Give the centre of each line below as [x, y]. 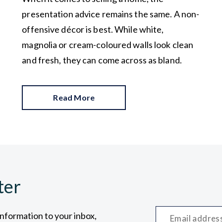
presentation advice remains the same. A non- [111, 14]
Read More [74, 97]
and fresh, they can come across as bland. [102, 60]
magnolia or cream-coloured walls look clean [108, 44]
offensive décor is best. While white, [93, 29]
